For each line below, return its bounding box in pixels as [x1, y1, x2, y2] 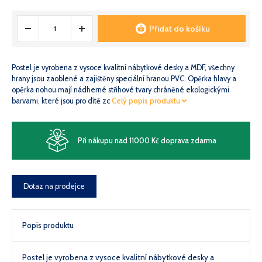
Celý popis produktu [112, 96, 182, 106]
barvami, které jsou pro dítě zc [12, 96, 112, 106]
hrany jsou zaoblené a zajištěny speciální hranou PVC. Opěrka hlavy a [12, 74, 236, 84]
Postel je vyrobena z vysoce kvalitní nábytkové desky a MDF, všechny [12, 63, 235, 73]
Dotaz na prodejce [23, 181, 85, 191]
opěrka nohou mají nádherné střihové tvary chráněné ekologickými [12, 85, 229, 95]
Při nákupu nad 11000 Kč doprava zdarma [78, 136, 216, 145]
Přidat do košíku [149, 23, 211, 34]
